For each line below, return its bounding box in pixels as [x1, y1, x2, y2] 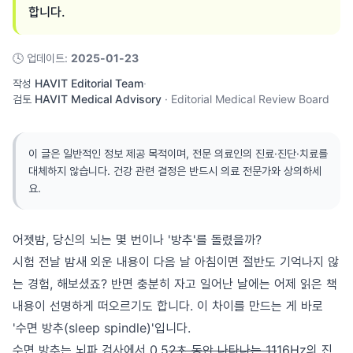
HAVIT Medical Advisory [35, 92, 162, 106]
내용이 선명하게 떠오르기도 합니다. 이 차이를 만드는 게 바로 [13, 298, 323, 314]
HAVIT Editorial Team [35, 76, 143, 90]
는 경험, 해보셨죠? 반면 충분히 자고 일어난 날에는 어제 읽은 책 [13, 276, 337, 292]
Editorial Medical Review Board [171, 92, 329, 106]
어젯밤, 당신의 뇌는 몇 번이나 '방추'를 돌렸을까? [13, 232, 262, 247]
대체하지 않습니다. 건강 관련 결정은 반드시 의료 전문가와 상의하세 [28, 164, 321, 177]
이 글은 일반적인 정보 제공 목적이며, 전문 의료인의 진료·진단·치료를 [28, 147, 328, 160]
